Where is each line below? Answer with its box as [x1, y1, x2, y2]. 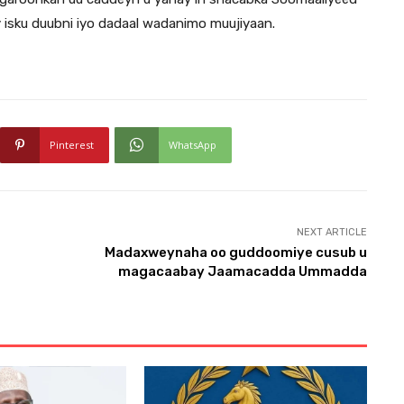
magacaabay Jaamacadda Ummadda [117, 262, 367, 280]
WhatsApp [169, 137, 216, 151]
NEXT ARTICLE [296, 225, 367, 238]
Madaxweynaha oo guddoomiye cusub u [104, 243, 367, 261]
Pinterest [50, 137, 94, 151]
